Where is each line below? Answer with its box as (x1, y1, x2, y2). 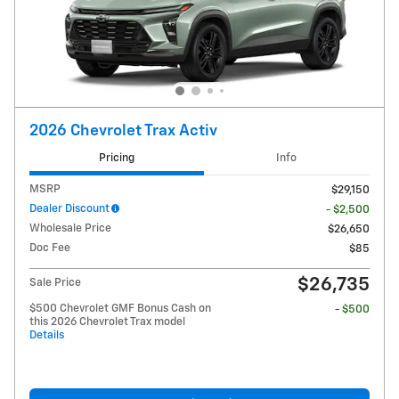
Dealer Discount (29, 202, 110, 215)
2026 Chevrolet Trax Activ (29, 123, 217, 140)
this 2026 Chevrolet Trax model (29, 315, 185, 328)
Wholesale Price (29, 222, 111, 234)
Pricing (98, 152, 134, 165)
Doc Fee (29, 241, 70, 254)
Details (29, 329, 64, 341)
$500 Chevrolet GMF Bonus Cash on (29, 302, 211, 314)
